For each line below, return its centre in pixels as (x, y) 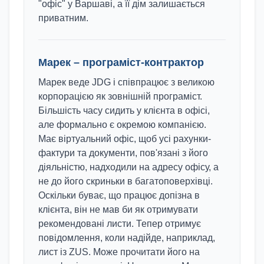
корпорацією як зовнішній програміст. (120, 96)
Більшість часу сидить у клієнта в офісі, (124, 110)
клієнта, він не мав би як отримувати (118, 209)
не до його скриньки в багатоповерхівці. (126, 181)
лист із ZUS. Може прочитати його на (119, 252)
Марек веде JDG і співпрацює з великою (126, 82)
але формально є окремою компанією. (122, 125)
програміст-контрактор (143, 62)
